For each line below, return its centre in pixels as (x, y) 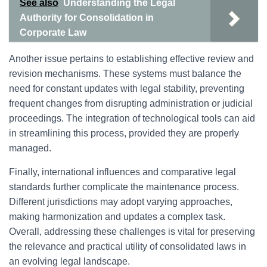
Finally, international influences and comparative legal (122, 172)
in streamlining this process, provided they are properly (124, 133)
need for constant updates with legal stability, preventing (127, 89)
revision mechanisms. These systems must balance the (125, 74)
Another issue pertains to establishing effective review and (131, 59)
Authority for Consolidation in (87, 18)
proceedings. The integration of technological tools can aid (132, 118)
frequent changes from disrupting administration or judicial (131, 103)
